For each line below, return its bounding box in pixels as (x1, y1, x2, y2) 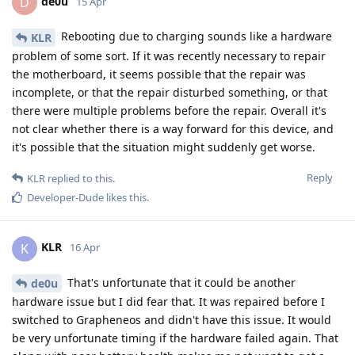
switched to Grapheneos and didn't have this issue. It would (12, 312, 331, 328)
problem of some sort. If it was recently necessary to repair (12, 48, 326, 63)
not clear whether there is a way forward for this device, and (12, 120, 334, 136)
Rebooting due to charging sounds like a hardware (58, 28, 332, 44)
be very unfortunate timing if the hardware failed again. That (12, 330, 338, 346)
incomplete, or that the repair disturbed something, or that (12, 84, 327, 100)
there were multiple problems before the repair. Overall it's (12, 102, 326, 118)
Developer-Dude (27, 189, 104, 204)
